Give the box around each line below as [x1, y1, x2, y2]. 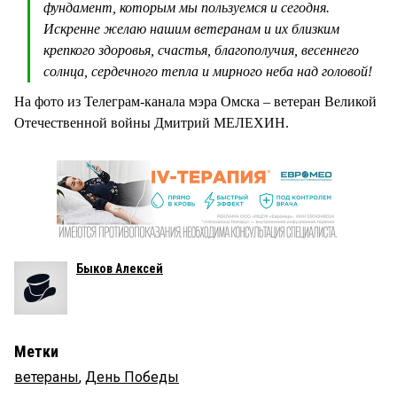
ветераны [14, 369, 79, 386]
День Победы [85, 369, 179, 386]
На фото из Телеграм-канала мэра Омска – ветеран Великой [14, 94, 377, 110]
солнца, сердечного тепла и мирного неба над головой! [43, 64, 372, 80]
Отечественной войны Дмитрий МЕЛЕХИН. [14, 115, 289, 131]
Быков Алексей [76, 261, 163, 276]
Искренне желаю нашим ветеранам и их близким [43, 21, 339, 37]
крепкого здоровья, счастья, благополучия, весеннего [43, 43, 359, 58]
